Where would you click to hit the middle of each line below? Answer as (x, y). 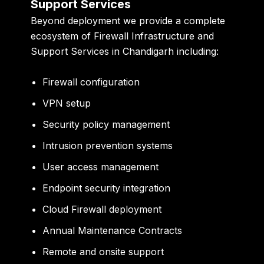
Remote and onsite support (103, 251)
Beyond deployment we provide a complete (128, 21)
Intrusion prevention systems (108, 145)
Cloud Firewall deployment (102, 209)
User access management (101, 166)
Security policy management (106, 124)
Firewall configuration (91, 82)
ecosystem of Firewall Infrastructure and (123, 36)
